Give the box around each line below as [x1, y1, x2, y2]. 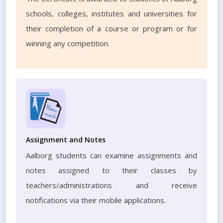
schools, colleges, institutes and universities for [26, 8, 197, 18]
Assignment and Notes [26, 135, 106, 144]
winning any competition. [26, 38, 110, 48]
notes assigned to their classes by [26, 165, 197, 175]
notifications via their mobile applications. [26, 195, 166, 205]
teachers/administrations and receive [26, 180, 197, 190]
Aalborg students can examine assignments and [26, 150, 197, 160]
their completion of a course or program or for [26, 23, 197, 33]
